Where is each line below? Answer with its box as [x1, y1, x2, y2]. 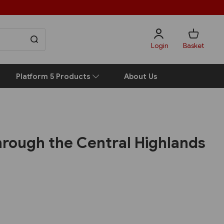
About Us [124, 71, 157, 81]
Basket [183, 40, 204, 50]
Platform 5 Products [16, 71, 92, 81]
